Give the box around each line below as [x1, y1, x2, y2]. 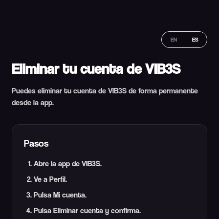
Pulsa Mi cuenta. [34, 190, 87, 199]
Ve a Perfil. [34, 175, 67, 184]
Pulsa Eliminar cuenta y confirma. [34, 206, 141, 215]
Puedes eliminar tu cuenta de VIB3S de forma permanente [12, 86, 198, 95]
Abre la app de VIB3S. [34, 159, 102, 168]
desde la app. [12, 98, 54, 107]
